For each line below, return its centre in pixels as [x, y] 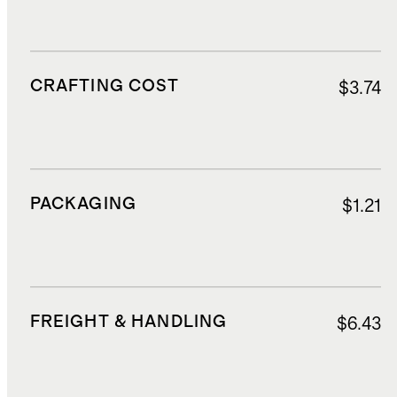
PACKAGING [83, 205]
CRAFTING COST [105, 87]
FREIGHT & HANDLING [128, 322]
